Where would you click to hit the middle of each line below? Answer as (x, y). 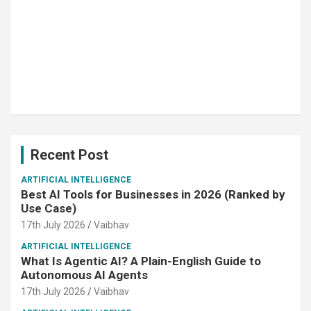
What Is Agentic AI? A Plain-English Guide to (141, 261)
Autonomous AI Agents (84, 275)
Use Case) (49, 209)
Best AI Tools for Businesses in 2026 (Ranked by (153, 195)
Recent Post (69, 155)
